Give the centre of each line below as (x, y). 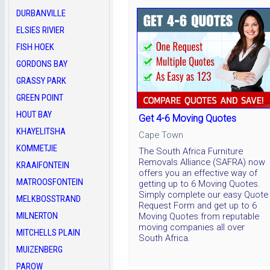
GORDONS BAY (42, 64)
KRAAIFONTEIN (43, 165)
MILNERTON (37, 216)
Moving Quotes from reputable (199, 216)
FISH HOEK (35, 47)
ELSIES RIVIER (40, 30)
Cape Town (161, 135)
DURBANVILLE (41, 13)
